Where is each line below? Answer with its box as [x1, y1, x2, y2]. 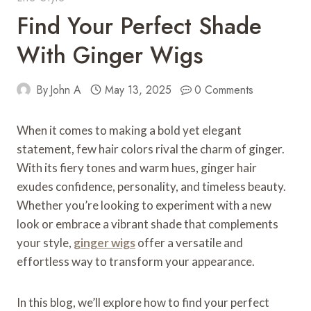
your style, [17, 235, 74, 250]
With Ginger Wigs [17, 38, 203, 72]
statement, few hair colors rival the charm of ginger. [17, 141, 285, 156]
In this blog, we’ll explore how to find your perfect [17, 294, 269, 310]
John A [50, 81, 82, 98]
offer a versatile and [135, 235, 243, 250]
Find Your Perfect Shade [17, 9, 262, 42]
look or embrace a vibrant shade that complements [17, 216, 278, 231]
